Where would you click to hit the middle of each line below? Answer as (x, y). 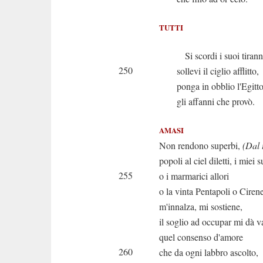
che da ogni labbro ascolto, (209, 252)
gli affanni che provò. (216, 101)
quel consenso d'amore (201, 237)
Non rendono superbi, (201, 145)
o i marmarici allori (194, 176)
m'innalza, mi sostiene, (201, 206)
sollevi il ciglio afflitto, (218, 71)
